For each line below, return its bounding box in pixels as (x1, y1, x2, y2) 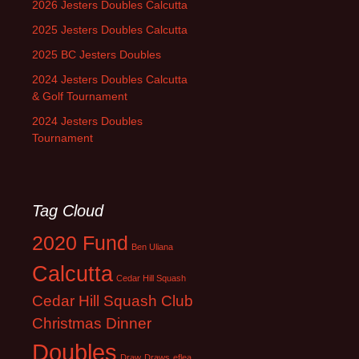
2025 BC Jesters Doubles (32, 48, 161, 61)
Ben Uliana (131, 242, 173, 252)
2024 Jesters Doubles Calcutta (32, 73, 188, 86)
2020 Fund (32, 232, 128, 254)
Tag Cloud (32, 202, 103, 220)
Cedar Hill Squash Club (32, 292, 193, 309)
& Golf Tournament (32, 90, 127, 103)
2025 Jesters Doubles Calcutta (32, 23, 188, 36)
